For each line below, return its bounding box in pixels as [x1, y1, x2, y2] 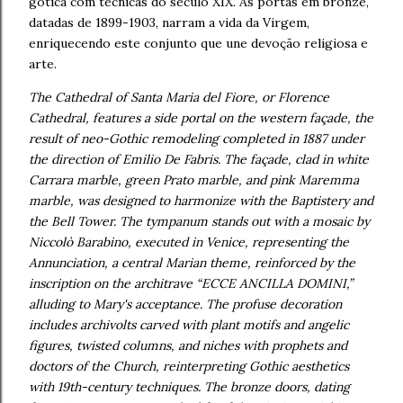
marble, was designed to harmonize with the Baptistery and [29, 193, 373, 209]
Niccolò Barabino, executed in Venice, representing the [29, 234, 349, 250]
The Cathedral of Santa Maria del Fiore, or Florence [29, 89, 329, 105]
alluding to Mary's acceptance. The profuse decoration [29, 296, 342, 312]
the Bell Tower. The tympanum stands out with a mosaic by [29, 213, 370, 229]
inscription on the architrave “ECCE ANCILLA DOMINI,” [29, 275, 353, 291]
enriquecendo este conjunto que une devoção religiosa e [29, 35, 368, 51]
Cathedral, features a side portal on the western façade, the [29, 110, 373, 126]
